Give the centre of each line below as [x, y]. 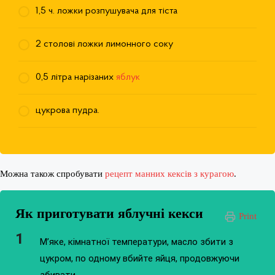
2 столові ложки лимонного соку [104, 45]
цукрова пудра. [68, 111]
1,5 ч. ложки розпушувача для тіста [107, 11]
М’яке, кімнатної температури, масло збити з [137, 242]
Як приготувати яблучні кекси [109, 214]
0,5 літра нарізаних [76, 78]
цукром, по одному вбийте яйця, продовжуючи [140, 259]
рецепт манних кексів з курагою [169, 174]
